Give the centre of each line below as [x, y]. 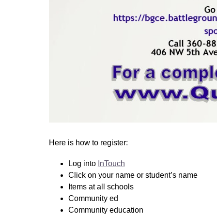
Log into [83, 164]
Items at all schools [102, 187]
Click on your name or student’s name [133, 175]
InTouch [111, 164]
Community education [107, 210]
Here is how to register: [89, 143]
